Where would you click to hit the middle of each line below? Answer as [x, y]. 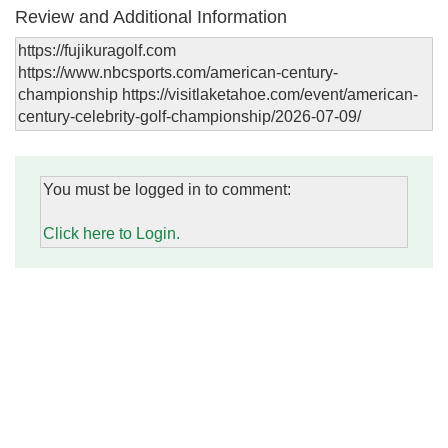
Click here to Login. [111, 234]
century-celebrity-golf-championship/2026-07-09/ [189, 117]
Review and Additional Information [151, 17]
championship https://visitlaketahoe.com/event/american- [218, 95]
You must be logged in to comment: [167, 190]
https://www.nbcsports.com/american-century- [178, 73]
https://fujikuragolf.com [97, 51]
